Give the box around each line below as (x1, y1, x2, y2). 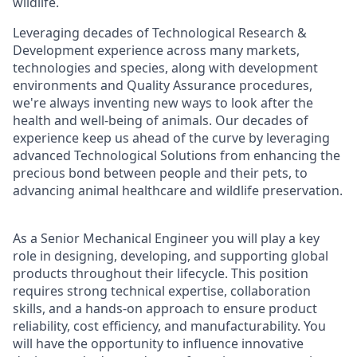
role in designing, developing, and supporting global (13, 247, 328, 265)
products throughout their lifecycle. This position (13, 265, 308, 282)
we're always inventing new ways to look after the (13, 94, 313, 112)
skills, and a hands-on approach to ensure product (13, 300, 317, 317)
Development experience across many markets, (13, 41, 300, 59)
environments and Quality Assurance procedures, (13, 76, 312, 94)
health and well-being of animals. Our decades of (13, 112, 308, 129)
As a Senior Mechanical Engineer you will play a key (13, 229, 320, 247)
